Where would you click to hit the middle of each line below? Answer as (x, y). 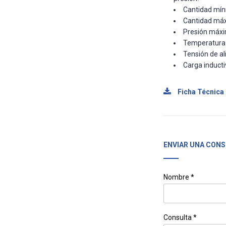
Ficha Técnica (200, 92)
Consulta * (180, 217)
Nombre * (179, 177)
